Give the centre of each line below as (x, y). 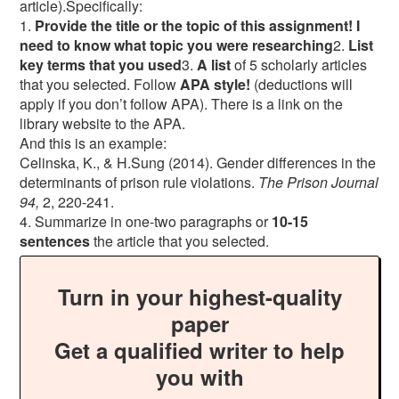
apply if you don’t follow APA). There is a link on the (182, 104)
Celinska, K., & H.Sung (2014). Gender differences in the (198, 163)
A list (214, 65)
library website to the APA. (105, 123)
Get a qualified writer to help (199, 350)
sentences (55, 241)
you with (199, 377)
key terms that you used (101, 65)
